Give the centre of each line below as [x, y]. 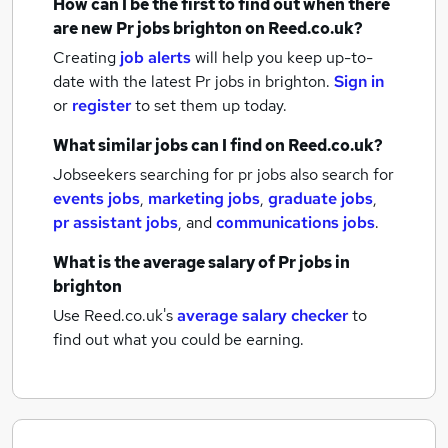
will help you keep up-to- [284, 57]
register [101, 105]
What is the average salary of [165, 262]
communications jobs [295, 222]
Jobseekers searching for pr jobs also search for [223, 174]
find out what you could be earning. [178, 339]
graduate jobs [320, 198]
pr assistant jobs [115, 222]
